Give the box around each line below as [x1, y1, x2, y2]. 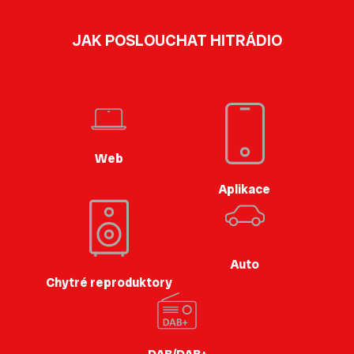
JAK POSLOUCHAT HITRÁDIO [72, 30, 282, 51]
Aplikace [219, 181, 271, 198]
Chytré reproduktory [46, 273, 173, 291]
